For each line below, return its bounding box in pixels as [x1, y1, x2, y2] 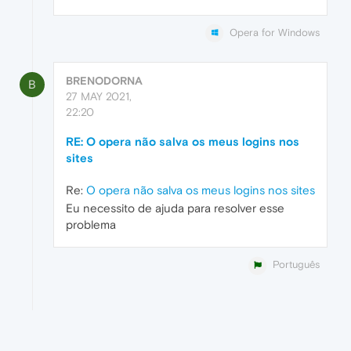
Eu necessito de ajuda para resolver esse [66, 201, 284, 215]
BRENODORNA [66, 74, 143, 88]
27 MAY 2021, [66, 90, 132, 103]
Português [273, 259, 320, 271]
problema [66, 218, 116, 232]
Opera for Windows [230, 27, 320, 38]
